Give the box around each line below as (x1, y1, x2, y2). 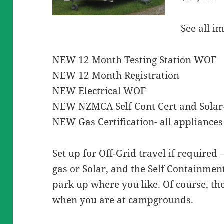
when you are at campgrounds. (52, 193, 194, 207)
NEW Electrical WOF (52, 84, 146, 98)
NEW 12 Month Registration (52, 69, 180, 82)
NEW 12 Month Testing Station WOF (52, 53, 217, 67)
